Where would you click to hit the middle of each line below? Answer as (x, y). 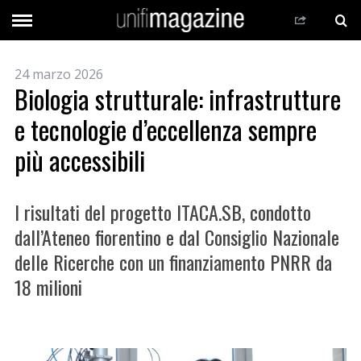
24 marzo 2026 (58, 74)
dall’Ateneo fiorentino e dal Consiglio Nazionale (176, 237)
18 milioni (48, 287)
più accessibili (79, 160)
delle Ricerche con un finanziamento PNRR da (173, 262)
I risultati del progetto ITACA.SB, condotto (162, 212)
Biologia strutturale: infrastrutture (177, 99)
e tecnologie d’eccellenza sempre (165, 129)
